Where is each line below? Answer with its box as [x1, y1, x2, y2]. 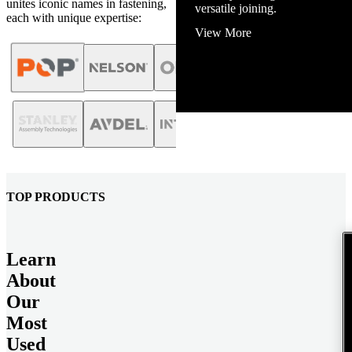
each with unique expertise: [6, 11, 141, 25]
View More [195, 26, 251, 40]
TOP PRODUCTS [6, 189, 105, 203]
